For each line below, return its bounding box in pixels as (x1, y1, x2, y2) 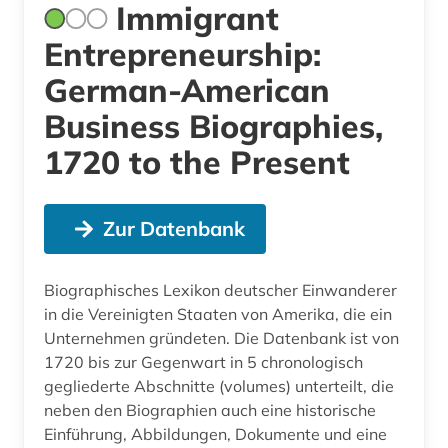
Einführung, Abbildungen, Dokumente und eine (44, 423, 387, 444)
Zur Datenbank (102, 215, 245, 241)
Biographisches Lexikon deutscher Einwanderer (44, 279, 397, 300)
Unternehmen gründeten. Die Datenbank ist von (44, 327, 399, 348)
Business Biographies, (44, 105, 383, 146)
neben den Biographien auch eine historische (44, 399, 376, 420)
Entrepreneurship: (44, 33, 321, 74)
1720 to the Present (44, 141, 350, 182)
